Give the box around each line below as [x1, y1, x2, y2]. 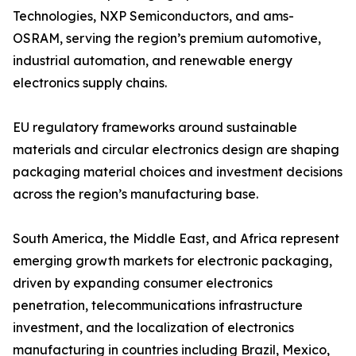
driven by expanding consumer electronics [13, 275, 273, 292]
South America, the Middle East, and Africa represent [13, 230, 339, 247]
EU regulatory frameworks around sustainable [13, 119, 297, 136]
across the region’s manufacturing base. [13, 186, 258, 203]
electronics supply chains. [13, 75, 167, 91]
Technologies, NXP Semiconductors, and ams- [13, 8, 294, 25]
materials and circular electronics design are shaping [13, 141, 339, 158]
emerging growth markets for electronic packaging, [13, 253, 332, 269]
